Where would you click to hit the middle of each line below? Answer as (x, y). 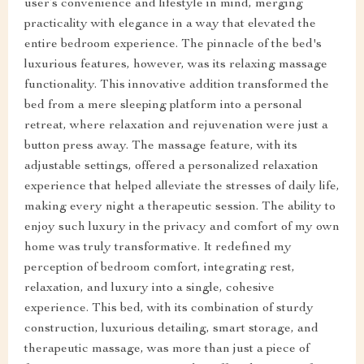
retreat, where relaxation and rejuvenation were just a (176, 126)
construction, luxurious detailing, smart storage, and (171, 329)
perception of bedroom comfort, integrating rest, (160, 268)
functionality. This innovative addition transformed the (177, 85)
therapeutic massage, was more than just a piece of (167, 349)
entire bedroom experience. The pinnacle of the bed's (173, 44)
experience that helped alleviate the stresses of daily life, (182, 186)
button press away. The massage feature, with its (161, 146)
